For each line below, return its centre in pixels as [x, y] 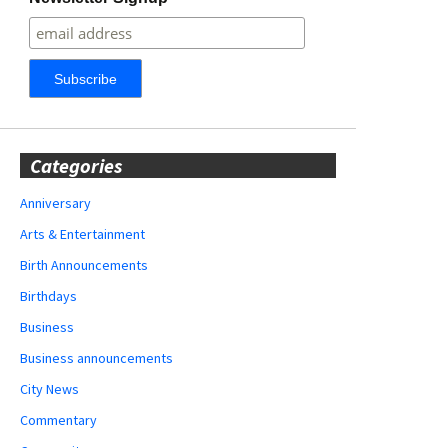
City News [49, 388]
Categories [76, 165]
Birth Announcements [84, 264]
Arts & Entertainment [82, 233]
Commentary [58, 419]
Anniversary [55, 202]
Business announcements [96, 357]
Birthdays [48, 295]
